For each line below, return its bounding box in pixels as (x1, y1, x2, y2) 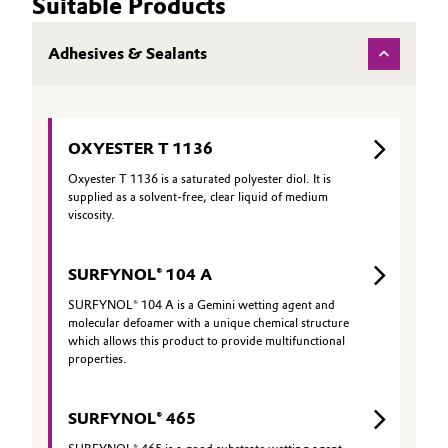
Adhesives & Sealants (48, 44, 207, 63)
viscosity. (68, 208, 115, 222)
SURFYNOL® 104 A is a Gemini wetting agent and (68, 298, 335, 312)
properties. (68, 352, 127, 366)
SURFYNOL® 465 (68, 409, 196, 428)
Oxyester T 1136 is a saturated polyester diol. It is (68, 172, 331, 186)
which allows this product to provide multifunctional (68, 334, 345, 348)
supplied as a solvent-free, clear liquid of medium (68, 190, 328, 204)
